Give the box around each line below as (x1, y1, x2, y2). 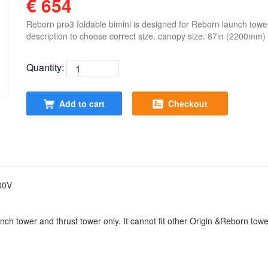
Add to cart (59, 98, 105, 109)
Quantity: (26, 60, 66, 74)
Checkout (168, 98, 208, 109)
